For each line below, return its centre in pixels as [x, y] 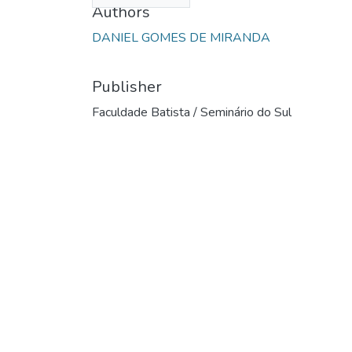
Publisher [127, 86]
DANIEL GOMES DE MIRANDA [181, 37]
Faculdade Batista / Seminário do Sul [192, 112]
